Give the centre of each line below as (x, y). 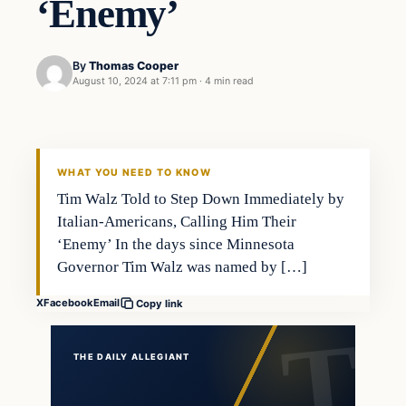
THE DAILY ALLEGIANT (132, 356)
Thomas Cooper (134, 66)
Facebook (68, 303)
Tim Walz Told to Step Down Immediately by (201, 198)
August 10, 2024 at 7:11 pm (135, 82)
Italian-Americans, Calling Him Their (177, 221)
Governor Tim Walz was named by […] (183, 266)
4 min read (229, 82)
